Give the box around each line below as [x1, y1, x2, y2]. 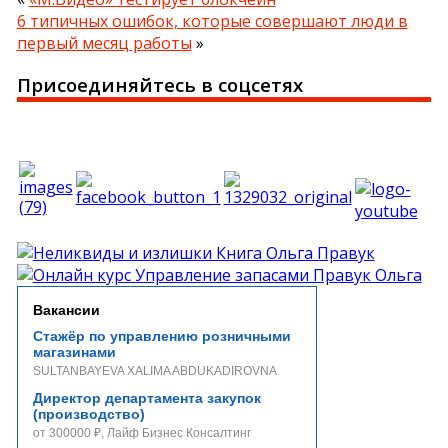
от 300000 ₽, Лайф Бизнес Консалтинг [32, 426, 251, 441]
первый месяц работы [16, 31, 192, 54]
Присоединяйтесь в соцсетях [16, 72, 303, 98]
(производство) [32, 406, 145, 423]
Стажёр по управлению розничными [32, 328, 291, 345]
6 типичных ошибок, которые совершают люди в [16, 9, 408, 32]
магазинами [32, 344, 116, 361]
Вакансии [32, 302, 100, 319]
